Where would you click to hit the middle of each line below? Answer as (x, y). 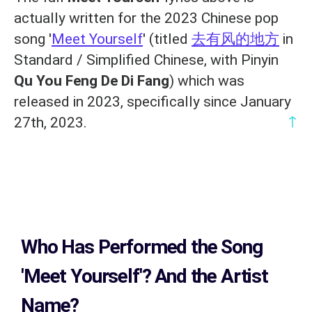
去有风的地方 (235, 39)
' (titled (167, 39)
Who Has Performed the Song (142, 247)
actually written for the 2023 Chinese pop (146, 18)
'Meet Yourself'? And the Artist (145, 276)
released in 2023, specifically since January (153, 101)
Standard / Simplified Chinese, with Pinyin (146, 60)
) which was (207, 80)
